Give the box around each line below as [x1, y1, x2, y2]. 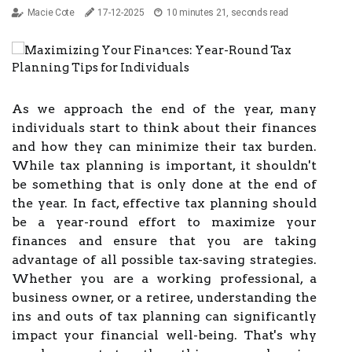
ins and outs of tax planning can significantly [12, 309, 317, 324]
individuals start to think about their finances [12, 120, 317, 135]
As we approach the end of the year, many [12, 101, 317, 116]
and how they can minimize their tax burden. [12, 139, 317, 154]
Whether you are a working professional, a [12, 271, 317, 286]
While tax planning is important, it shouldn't [12, 158, 317, 173]
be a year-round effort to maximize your [12, 214, 317, 229]
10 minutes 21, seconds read [167, 7, 289, 18]
